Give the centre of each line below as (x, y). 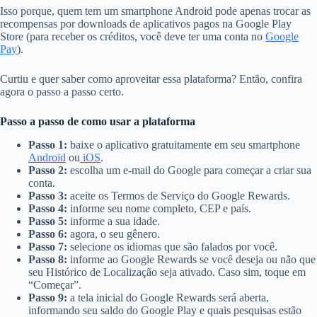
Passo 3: (48, 196)
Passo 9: (48, 298)
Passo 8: (48, 260)
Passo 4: (48, 209)
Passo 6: (48, 234)
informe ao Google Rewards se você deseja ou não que (191, 260)
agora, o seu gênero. (114, 234)
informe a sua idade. (114, 221)
